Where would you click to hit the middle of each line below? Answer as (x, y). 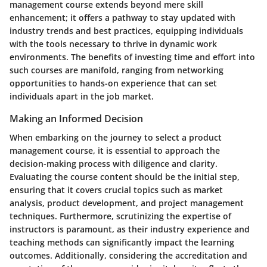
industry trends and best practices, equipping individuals (126, 30)
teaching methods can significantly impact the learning (122, 242)
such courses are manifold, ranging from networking (117, 70)
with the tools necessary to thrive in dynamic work (113, 44)
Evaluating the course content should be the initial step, (125, 176)
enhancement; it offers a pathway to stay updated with (122, 17)
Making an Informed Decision (76, 118)
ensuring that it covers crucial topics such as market (116, 190)
